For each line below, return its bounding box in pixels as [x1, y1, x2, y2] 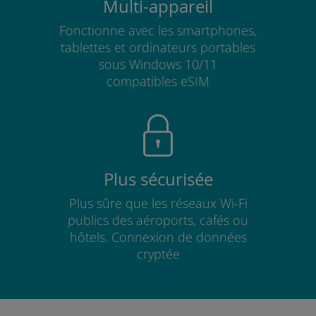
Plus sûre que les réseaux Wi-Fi [68, 195, 248, 212]
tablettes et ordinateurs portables [61, 39, 255, 56]
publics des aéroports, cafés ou [68, 212, 248, 229]
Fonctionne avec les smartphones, [59, 22, 257, 39]
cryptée [136, 245, 180, 262]
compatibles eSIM [107, 73, 209, 90]
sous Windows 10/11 [99, 56, 217, 73]
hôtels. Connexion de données [69, 229, 247, 245]
